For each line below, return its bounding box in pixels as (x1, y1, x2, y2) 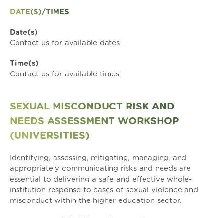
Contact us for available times (10, 71, 119, 78)
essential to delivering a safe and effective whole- (10, 176, 192, 183)
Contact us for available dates (10, 39, 120, 47)
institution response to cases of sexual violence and (10, 186, 198, 194)
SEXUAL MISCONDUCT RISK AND (10, 102, 175, 111)
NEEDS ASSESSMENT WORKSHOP (10, 116, 179, 126)
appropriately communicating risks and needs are (10, 165, 191, 172)
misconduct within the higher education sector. (10, 197, 182, 204)
